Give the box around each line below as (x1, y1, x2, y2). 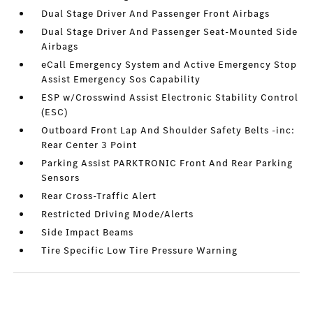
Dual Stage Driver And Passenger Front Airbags (41, 7, 270, 21)
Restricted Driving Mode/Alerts (41, 208, 194, 221)
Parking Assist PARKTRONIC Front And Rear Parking (41, 156, 293, 170)
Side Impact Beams (41, 226, 134, 240)
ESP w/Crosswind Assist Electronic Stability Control (41, 91, 299, 105)
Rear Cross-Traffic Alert (41, 189, 157, 203)
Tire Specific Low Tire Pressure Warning (41, 244, 238, 258)
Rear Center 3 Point (41, 138, 138, 152)
